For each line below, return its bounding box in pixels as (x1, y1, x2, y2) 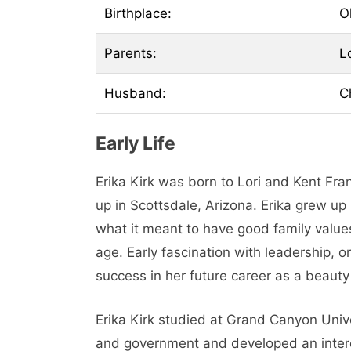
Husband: (104, 85, 166, 101)
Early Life (96, 132, 175, 155)
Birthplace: (104, 5, 172, 21)
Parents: (104, 45, 157, 61)
